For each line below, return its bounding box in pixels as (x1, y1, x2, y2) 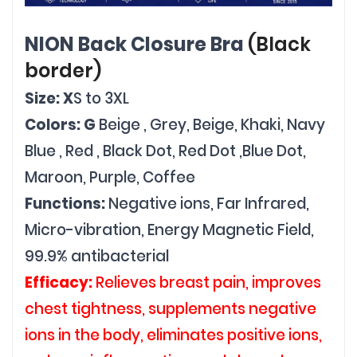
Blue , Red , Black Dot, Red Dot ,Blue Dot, (25, 139, 306, 162)
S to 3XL (73, 87, 129, 109)
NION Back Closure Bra (25, 30, 248, 57)
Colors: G (25, 113, 96, 135)
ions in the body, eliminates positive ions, (25, 324, 322, 346)
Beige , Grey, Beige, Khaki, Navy (96, 113, 325, 135)
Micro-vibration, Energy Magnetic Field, (25, 218, 314, 241)
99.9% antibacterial (25, 245, 169, 267)
